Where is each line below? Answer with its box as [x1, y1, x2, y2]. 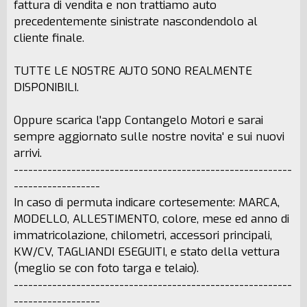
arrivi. [14, 145, 42, 161]
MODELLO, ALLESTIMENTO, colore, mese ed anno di [14, 211, 289, 227]
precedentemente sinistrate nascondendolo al [14, 14, 258, 29]
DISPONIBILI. [14, 79, 79, 95]
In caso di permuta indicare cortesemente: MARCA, [14, 195, 280, 210]
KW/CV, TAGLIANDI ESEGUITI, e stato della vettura [14, 244, 280, 260]
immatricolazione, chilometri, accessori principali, [14, 228, 272, 243]
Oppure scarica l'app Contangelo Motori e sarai [14, 112, 263, 128]
